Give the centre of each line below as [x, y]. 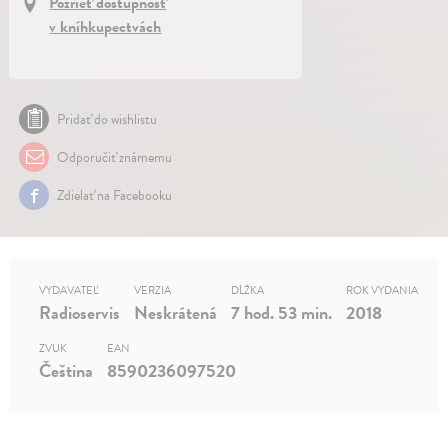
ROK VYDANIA [382, 291]
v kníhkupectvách [105, 27]
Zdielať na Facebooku [113, 196]
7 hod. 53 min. [282, 313]
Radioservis [80, 313]
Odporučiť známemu [113, 158]
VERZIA [153, 291]
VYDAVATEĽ [69, 291]
